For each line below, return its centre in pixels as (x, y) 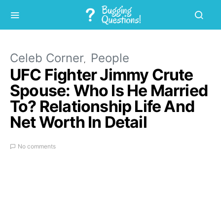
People (110, 58)
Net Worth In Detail (78, 122)
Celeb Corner (47, 58)
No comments (37, 146)
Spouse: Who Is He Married (109, 91)
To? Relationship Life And (102, 106)
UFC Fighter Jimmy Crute (102, 75)
